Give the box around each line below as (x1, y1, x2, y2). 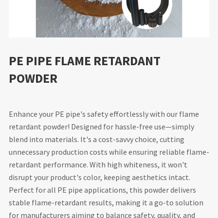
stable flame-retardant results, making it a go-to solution (8, 198, 203, 208)
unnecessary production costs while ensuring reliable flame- (8, 147, 209, 157)
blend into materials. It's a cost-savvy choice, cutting (8, 134, 184, 145)
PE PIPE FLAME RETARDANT (8, 53, 161, 69)
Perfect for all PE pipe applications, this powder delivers (8, 185, 196, 195)
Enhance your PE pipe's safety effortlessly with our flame (8, 109, 199, 119)
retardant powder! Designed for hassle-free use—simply (8, 122, 194, 132)
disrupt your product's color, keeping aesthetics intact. (8, 172, 190, 182)
